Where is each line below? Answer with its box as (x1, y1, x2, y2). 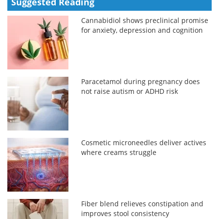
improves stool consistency (81, 208, 170, 218)
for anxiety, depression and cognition (81, 25, 203, 35)
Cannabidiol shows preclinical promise (81, 15, 209, 25)
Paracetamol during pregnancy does (81, 76, 200, 86)
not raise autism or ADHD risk (81, 86, 178, 96)
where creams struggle (81, 147, 157, 157)
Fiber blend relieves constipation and (81, 198, 204, 208)
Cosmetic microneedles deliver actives (81, 137, 207, 147)
